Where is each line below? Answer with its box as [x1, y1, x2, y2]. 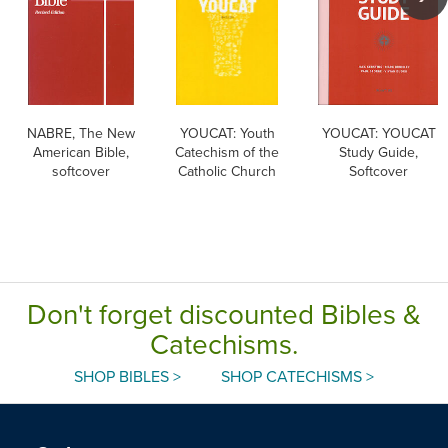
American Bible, [33, 141, 129, 162]
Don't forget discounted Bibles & [27, 293, 421, 333]
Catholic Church [178, 160, 276, 181]
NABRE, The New [27, 122, 135, 143]
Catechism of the [175, 141, 279, 162]
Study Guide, [339, 141, 419, 162]
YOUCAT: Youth [179, 122, 275, 143]
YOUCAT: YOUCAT [321, 122, 436, 143]
